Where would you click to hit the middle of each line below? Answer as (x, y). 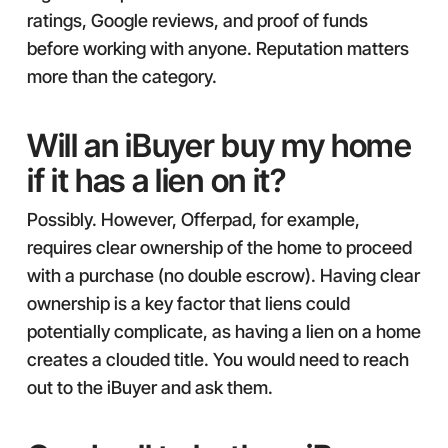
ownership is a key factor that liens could (188, 303)
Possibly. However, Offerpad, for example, (193, 219)
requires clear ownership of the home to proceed (219, 247)
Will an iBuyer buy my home (219, 145)
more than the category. (121, 76)
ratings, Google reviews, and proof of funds (197, 20)
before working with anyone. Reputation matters (217, 48)
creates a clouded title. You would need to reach (217, 359)
